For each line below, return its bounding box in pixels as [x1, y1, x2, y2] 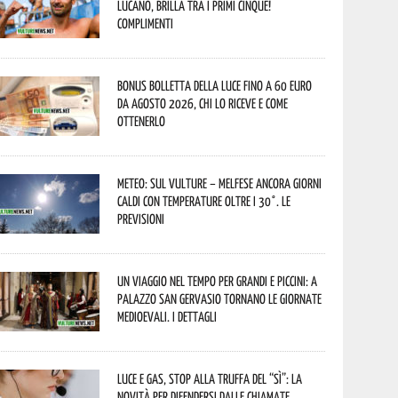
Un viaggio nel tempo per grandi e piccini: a [117, 273, 318, 289]
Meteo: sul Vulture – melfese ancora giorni [117, 175, 322, 191]
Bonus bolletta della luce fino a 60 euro [117, 77, 313, 93]
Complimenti [117, 15, 174, 31]
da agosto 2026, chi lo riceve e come [117, 95, 289, 111]
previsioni [117, 211, 165, 227]
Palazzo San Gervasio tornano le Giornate [117, 291, 322, 306]
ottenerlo [117, 113, 166, 129]
